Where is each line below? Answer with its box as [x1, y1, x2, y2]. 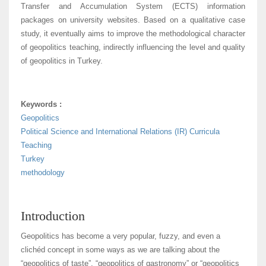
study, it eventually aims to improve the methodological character [21, 29, 245, 39]
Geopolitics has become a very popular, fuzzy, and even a [21, 232, 220, 241]
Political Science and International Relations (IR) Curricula [21, 127, 220, 137]
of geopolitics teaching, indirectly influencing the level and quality [21, 43, 245, 52]
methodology [21, 168, 65, 178]
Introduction [21, 208, 85, 224]
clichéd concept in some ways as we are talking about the [21, 245, 220, 255]
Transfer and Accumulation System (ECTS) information [21, 2, 245, 11]
